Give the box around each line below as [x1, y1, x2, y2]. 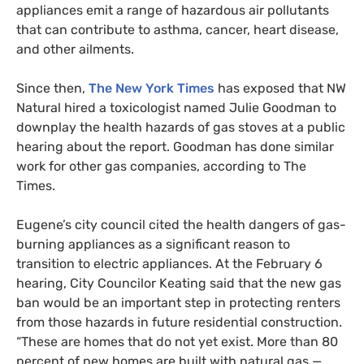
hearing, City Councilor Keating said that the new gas [16, 275, 341, 291]
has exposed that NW [214, 80, 346, 96]
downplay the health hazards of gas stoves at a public [16, 119, 345, 135]
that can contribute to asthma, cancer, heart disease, [16, 21, 339, 37]
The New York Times [85, 80, 214, 96]
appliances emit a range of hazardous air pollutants [16, 2, 329, 18]
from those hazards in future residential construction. [16, 314, 342, 330]
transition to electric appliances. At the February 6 [16, 255, 323, 271]
